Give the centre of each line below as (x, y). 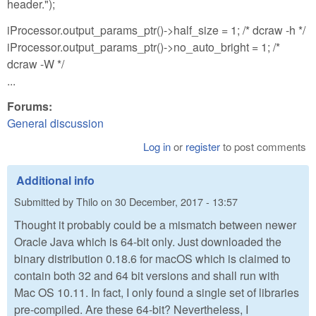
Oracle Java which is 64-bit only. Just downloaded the (148, 242)
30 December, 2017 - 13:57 (176, 201)
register (203, 147)
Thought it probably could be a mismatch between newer (155, 225)
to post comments (263, 147)
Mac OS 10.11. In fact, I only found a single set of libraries (157, 293)
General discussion (55, 123)
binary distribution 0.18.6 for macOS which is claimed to (152, 259)
